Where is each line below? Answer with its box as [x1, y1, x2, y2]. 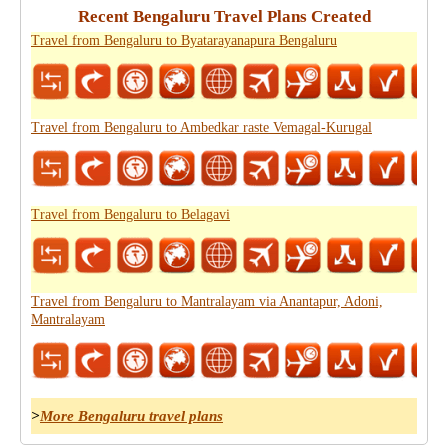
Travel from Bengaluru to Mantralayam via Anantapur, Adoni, [31, 294, 383, 309]
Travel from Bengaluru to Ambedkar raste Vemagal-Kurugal [31, 120, 372, 135]
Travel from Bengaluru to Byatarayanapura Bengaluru [31, 33, 337, 48]
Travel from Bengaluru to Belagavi [31, 207, 230, 222]
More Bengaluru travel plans [40, 408, 223, 424]
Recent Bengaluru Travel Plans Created [77, 7, 371, 26]
